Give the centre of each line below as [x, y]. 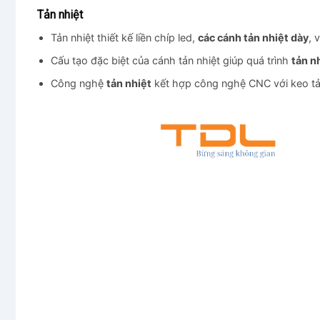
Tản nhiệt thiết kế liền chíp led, [124, 38]
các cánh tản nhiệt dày [253, 38]
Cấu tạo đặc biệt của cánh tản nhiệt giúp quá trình [171, 60]
